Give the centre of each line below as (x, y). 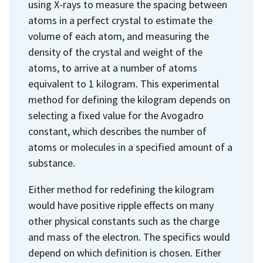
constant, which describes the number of (117, 131)
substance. (52, 163)
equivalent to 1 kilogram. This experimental (124, 83)
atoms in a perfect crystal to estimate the (120, 20)
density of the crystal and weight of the (115, 52)
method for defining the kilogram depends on (129, 99)
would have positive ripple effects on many (121, 205)
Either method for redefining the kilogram (121, 189)
